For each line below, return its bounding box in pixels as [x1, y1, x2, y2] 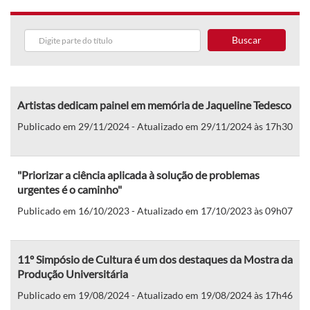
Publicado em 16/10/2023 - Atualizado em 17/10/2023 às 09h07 [17, 204, 293, 217]
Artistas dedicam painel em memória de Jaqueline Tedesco [17, 98, 291, 111]
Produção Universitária [17, 266, 128, 280]
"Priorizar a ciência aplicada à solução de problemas [17, 167, 259, 181]
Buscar [231, 33, 262, 46]
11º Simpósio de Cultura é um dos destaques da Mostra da [17, 252, 293, 266]
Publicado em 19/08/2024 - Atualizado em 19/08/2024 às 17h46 [17, 289, 293, 301]
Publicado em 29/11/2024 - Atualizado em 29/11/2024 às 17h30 [17, 120, 293, 132]
